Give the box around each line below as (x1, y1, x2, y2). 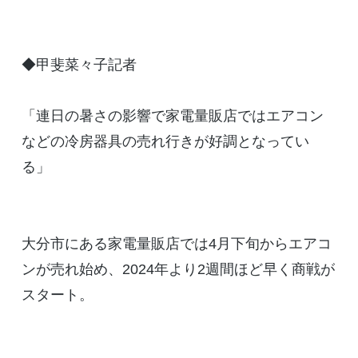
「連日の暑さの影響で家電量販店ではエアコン (21, 108, 324, 125)
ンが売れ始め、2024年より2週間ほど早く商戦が (21, 261, 335, 278)
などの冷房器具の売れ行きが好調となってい (21, 133, 309, 150)
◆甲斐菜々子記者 (21, 57, 137, 74)
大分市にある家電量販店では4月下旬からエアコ (21, 236, 332, 253)
